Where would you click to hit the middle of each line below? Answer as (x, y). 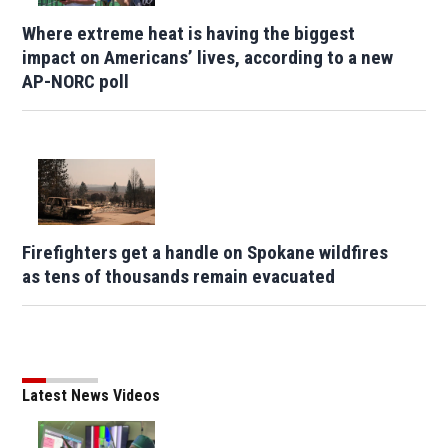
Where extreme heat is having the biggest (189, 34)
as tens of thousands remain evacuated (179, 277)
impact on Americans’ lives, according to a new (208, 58)
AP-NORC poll (76, 82)
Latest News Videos (91, 396)
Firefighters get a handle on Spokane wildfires (205, 253)
